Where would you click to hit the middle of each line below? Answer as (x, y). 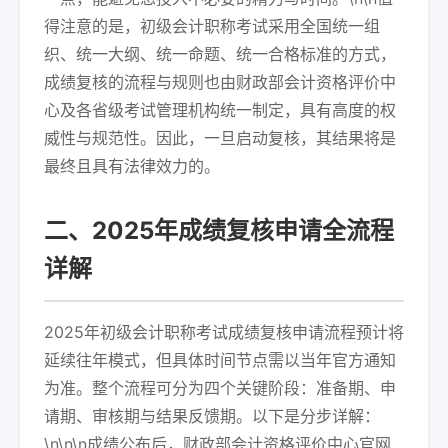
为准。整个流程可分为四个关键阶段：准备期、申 (220, 388)
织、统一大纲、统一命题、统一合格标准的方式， (220, 54)
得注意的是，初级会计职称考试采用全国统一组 (212, 26)
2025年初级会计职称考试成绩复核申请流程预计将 (224, 332)
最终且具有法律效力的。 (132, 166)
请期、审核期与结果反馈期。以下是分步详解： (212, 416)
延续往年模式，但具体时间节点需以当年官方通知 (220, 360)
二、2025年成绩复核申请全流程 (219, 230)
